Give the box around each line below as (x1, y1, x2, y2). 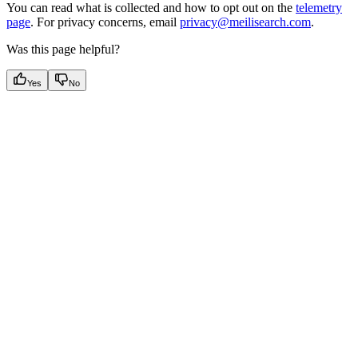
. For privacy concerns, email (30, 14, 180, 29)
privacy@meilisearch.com (180, 14, 311, 29)
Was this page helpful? (6, 42, 120, 56)
